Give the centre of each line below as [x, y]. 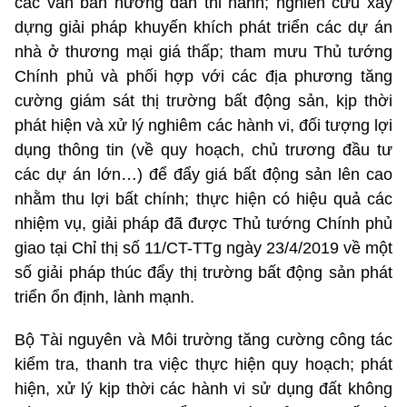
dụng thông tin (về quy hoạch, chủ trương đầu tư [203, 149]
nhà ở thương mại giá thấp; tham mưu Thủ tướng [203, 51]
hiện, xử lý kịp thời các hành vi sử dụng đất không [203, 388]
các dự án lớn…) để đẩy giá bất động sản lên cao [203, 174]
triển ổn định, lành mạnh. [104, 297]
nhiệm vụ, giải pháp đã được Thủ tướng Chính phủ [203, 223]
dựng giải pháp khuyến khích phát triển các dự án [203, 27]
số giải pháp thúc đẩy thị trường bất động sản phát [203, 272]
